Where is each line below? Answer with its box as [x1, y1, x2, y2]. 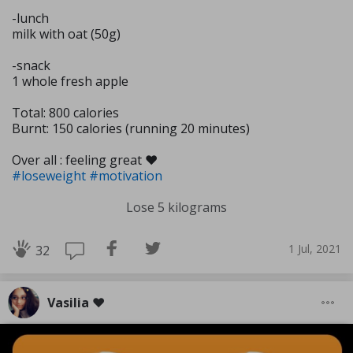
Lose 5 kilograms [126, 199, 227, 217]
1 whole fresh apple [12, 72, 128, 91]
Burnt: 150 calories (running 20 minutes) [12, 120, 250, 138]
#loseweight [12, 167, 89, 185]
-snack [12, 57, 50, 75]
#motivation [89, 167, 162, 185]
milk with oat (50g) [12, 25, 121, 43]
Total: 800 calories [12, 104, 119, 122]
